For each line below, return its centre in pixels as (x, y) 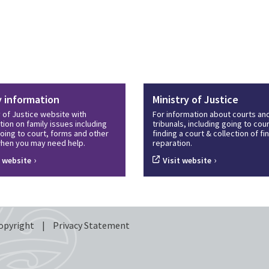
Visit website (187, 160)
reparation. (172, 143)
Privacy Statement (91, 225)
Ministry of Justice (195, 99)
